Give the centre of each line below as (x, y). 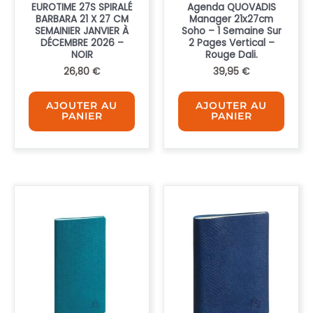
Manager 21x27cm (231, 19)
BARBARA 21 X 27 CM (82, 19)
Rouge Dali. (231, 54)
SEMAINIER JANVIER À (82, 31)
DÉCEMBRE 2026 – (82, 43)
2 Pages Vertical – (231, 43)
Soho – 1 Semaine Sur (231, 31)
